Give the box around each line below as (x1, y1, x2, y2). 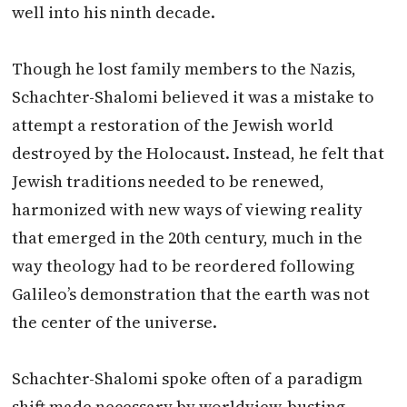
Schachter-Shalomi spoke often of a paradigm (12, 366, 363, 390)
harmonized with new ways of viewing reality (12, 197, 363, 221)
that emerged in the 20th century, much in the (12, 225, 363, 249)
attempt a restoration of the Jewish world (12, 113, 334, 136)
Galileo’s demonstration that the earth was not (12, 282, 371, 305)
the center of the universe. (12, 310, 218, 333)
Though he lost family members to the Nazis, (12, 56, 357, 80)
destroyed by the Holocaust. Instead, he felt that (12, 141, 385, 164)
